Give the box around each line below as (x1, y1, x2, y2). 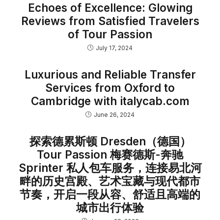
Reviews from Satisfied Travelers (21, 14, 199, 27)
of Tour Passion (68, 27, 152, 41)
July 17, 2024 (96, 44, 133, 52)
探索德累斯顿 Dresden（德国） (29, 135, 191, 148)
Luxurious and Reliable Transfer (24, 68, 196, 81)
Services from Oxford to (45, 81, 175, 94)
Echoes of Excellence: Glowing (27, 1, 192, 14)
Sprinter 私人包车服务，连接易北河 (18, 161, 202, 174)
